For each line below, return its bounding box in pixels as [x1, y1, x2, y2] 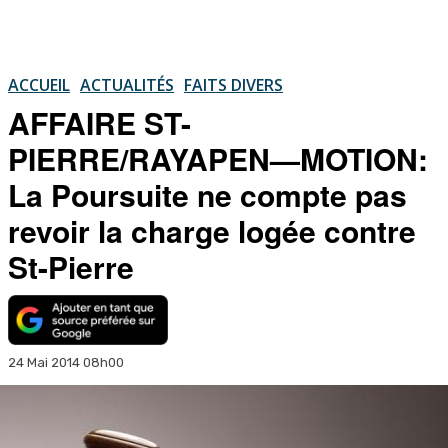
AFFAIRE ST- [8, 100, 191, 144]
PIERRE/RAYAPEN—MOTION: [8, 136, 428, 180]
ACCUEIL [8, 73, 70, 96]
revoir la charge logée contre [8, 208, 416, 252]
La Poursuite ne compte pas [8, 172, 407, 216]
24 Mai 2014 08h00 [8, 354, 124, 370]
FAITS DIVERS [184, 73, 283, 96]
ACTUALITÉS [80, 73, 174, 96]
